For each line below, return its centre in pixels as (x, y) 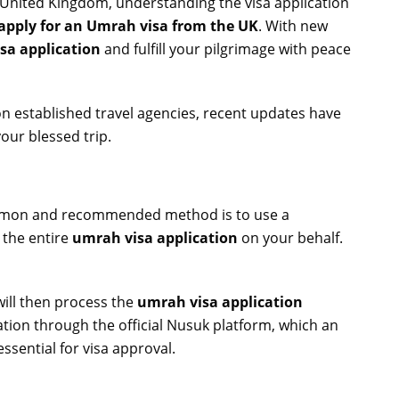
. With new (293, 26)
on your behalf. (290, 238)
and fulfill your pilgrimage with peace (226, 49)
